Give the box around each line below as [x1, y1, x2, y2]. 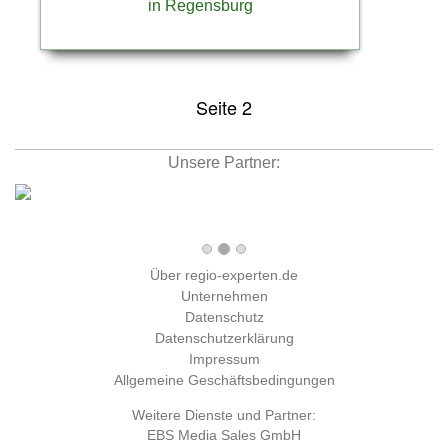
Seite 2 [196, 94, 252, 121]
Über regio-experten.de [150, 267, 298, 284]
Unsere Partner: [168, 154, 280, 172]
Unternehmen [180, 288, 268, 305]
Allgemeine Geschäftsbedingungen [113, 372, 335, 389]
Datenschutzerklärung [154, 330, 294, 347]
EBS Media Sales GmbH [147, 427, 301, 444]
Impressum [188, 351, 260, 368]
